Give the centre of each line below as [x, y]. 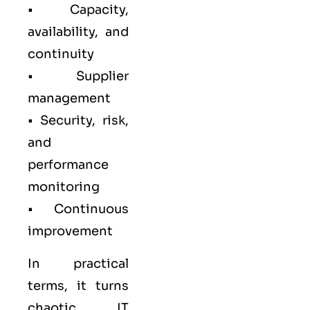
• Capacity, [78, 10]
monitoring [64, 187]
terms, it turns [78, 285]
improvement [70, 231]
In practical [78, 263]
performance [68, 165]
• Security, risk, [78, 121]
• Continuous [78, 209]
